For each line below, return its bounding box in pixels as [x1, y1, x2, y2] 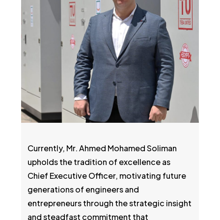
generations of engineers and [27, 184, 139, 195]
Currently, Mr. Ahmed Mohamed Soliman [27, 143, 177, 154]
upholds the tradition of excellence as [27, 157, 171, 167]
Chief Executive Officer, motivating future [27, 170, 187, 181]
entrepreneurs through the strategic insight [27, 198, 192, 209]
